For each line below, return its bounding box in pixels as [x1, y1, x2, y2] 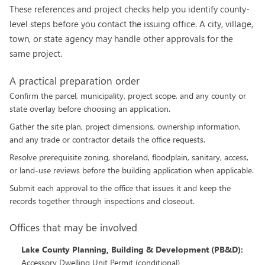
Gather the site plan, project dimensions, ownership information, [9, 121, 241, 132]
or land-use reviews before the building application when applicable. [9, 164, 254, 176]
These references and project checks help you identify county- [9, 3, 250, 15]
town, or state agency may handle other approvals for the [9, 33, 233, 44]
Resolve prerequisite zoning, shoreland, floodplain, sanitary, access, [9, 151, 248, 163]
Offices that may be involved [9, 221, 137, 234]
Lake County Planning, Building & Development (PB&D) [21, 244, 241, 255]
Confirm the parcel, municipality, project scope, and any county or [9, 90, 246, 101]
